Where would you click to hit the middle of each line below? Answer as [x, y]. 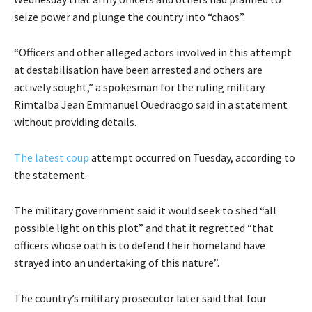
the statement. [50, 175]
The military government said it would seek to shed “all [145, 211]
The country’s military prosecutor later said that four [140, 298]
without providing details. [75, 122]
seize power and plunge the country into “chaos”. [130, 17]
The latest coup [52, 158]
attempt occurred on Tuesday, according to [192, 158]
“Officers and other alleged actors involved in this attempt [153, 53]
